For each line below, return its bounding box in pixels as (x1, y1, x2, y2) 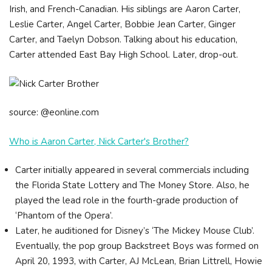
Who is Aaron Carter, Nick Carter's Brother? (9, 135, 189, 148)
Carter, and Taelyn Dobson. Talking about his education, (9, 33, 237, 46)
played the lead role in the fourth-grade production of (15, 194, 238, 206)
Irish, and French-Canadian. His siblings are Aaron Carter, (9, 3, 240, 15)
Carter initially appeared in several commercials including (15, 164, 249, 176)
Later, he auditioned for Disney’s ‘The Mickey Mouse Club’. (15, 225, 254, 237)
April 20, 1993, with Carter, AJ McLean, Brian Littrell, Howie (15, 255, 262, 267)
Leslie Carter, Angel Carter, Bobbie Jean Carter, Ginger (9, 18, 236, 30)
